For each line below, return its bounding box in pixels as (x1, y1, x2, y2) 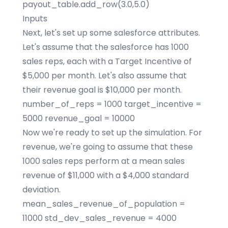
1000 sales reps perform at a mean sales (22, 155, 185, 167)
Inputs (22, 13, 47, 24)
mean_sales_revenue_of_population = (22, 198, 185, 210)
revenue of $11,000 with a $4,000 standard (22, 169, 189, 181)
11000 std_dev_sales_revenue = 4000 (22, 212, 177, 224)
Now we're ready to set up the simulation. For (22, 127, 202, 138)
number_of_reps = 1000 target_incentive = (22, 98, 202, 110)
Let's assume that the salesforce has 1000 (22, 41, 189, 53)
